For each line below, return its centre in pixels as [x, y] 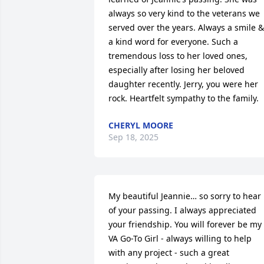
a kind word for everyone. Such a [173, 42]
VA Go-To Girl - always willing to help [180, 238]
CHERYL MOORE [141, 125]
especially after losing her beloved [176, 70]
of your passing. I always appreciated [182, 210]
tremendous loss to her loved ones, [178, 56]
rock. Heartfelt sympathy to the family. [184, 98]
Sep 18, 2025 [133, 137]
